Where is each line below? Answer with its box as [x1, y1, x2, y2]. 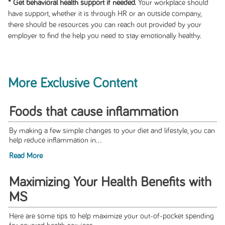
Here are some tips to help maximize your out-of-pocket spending [9, 212, 214, 220]
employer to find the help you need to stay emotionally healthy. [8, 32, 201, 40]
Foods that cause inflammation [9, 105, 178, 120]
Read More [9, 152, 43, 160]
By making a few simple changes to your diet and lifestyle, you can [9, 127, 215, 135]
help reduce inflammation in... [9, 137, 101, 145]
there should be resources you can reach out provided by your [8, 21, 201, 29]
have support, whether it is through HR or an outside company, [8, 10, 201, 18]
